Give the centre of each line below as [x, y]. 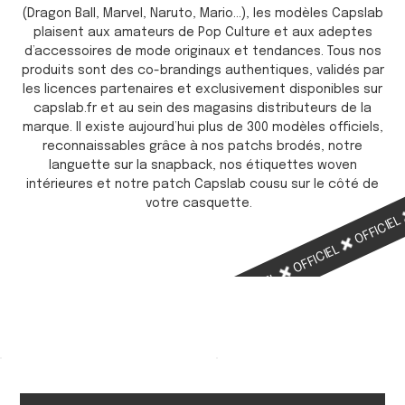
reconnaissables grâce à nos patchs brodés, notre [202, 147]
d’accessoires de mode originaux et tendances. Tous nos [202, 52]
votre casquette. [202, 204]
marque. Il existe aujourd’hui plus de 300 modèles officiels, [202, 128]
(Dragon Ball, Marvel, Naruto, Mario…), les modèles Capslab [202, 14]
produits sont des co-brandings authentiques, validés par [202, 71]
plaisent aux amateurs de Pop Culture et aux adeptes [202, 33]
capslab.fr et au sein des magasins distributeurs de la [202, 109]
